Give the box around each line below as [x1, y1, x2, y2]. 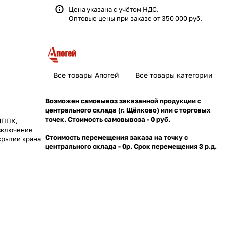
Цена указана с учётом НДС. [69, 5, 159, 13]
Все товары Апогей [53, 70, 119, 79]
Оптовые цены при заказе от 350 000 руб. [69, 14, 202, 22]
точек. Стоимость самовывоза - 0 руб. [45, 115, 172, 123]
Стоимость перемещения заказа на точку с [45, 133, 188, 141]
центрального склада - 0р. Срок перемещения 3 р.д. [45, 142, 217, 150]
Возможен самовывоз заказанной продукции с [45, 96, 201, 105]
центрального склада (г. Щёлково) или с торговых [45, 105, 211, 114]
